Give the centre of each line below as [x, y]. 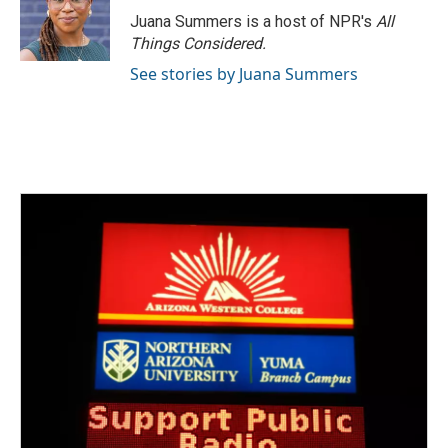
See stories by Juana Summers [244, 74]
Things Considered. [198, 43]
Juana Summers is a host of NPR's [253, 21]
